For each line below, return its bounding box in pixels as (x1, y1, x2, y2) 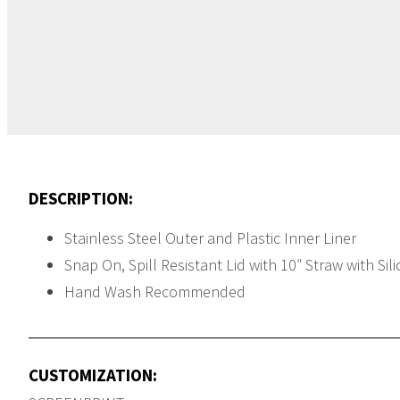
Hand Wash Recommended (64, 280, 246, 302)
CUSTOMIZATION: (29, 363, 157, 386)
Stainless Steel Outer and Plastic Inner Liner (64, 227, 356, 248)
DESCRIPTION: (29, 187, 133, 209)
